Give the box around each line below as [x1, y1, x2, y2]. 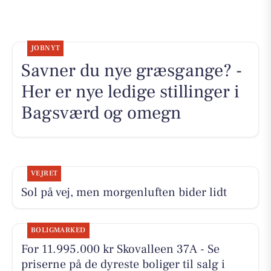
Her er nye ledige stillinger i [21, 80, 240, 104]
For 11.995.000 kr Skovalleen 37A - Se [21, 241, 220, 257]
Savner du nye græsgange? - [21, 59, 242, 83]
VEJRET [30, 168, 58, 178]
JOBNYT [30, 44, 60, 53]
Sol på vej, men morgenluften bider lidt [21, 184, 227, 200]
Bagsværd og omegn [21, 101, 181, 125]
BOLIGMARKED [30, 225, 86, 235]
